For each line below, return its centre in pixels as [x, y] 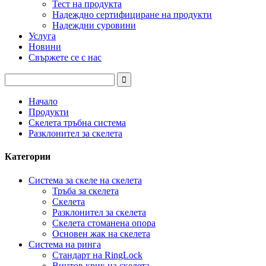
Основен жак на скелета [101, 233]
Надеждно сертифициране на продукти [132, 15]
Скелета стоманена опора [104, 223]
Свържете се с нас [65, 57]
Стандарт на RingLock [97, 255]
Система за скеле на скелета [85, 180]
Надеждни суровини [94, 25]
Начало [43, 101]
